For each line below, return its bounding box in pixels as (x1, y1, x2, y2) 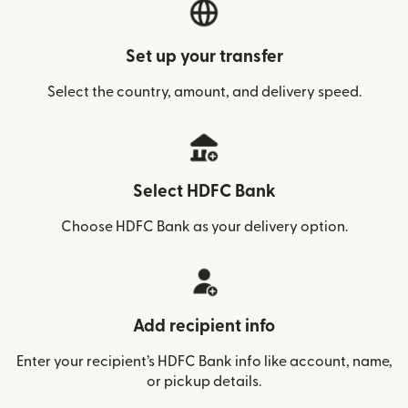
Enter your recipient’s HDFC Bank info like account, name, (15, 353, 393, 369)
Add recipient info (133, 317, 275, 335)
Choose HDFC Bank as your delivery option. (60, 219, 348, 234)
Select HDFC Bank (132, 182, 276, 200)
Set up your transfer (125, 47, 283, 66)
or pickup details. (147, 373, 261, 389)
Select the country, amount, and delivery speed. (46, 84, 362, 99)
